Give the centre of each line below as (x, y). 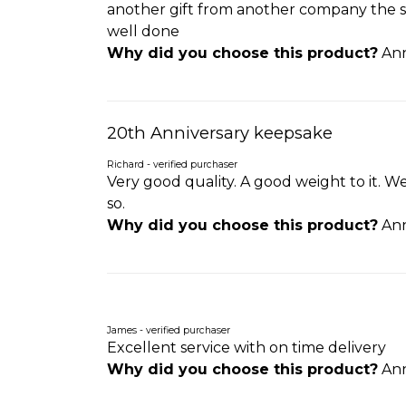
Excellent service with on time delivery (246, 347)
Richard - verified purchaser (172, 165)
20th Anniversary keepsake (220, 133)
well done (143, 32)
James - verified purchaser (169, 330)
